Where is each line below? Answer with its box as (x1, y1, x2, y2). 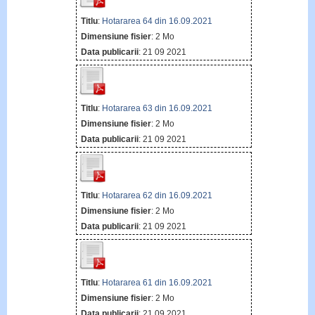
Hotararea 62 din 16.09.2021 (101, 191, 212, 201)
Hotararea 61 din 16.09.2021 (101, 278, 212, 288)
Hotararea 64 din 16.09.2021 (101, 15, 212, 26)
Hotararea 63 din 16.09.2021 (101, 103, 212, 113)
